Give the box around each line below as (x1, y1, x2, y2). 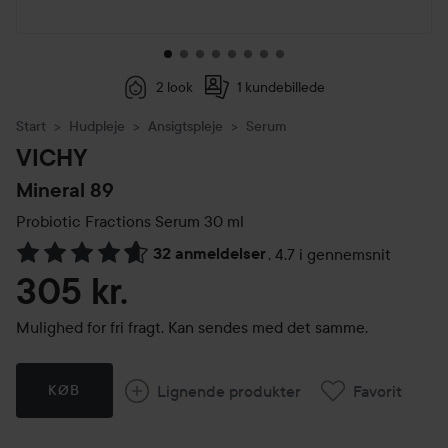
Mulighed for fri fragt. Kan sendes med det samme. (16, 317, 368, 337)
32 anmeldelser (153, 244, 266, 263)
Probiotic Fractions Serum (16, 211, 200, 231)
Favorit (352, 380, 402, 401)
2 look (155, 78, 193, 96)
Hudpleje (69, 117, 125, 135)
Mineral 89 (16, 178, 114, 202)
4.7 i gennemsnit (275, 244, 391, 264)
